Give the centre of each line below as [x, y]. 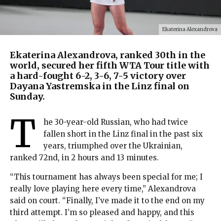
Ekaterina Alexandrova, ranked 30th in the [108, 55]
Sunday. [27, 97]
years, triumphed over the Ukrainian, [113, 146]
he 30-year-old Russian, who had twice [116, 122]
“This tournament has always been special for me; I [106, 177]
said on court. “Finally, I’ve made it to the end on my [107, 201]
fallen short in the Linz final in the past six [123, 134]
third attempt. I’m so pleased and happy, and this [102, 213]
